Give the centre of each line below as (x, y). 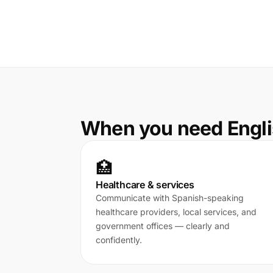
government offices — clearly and (163, 226)
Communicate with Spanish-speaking (170, 198)
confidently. (119, 240)
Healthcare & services (145, 185)
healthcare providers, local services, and (176, 212)
